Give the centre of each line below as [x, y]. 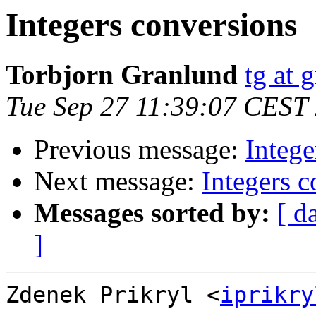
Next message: [118, 181]
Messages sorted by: [152, 213]
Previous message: [140, 150]
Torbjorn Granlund [122, 75]
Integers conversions [151, 25]
